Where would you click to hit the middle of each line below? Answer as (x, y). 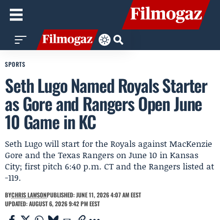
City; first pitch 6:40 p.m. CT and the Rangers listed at (110, 166)
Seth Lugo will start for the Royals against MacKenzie (109, 143)
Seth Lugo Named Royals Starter (106, 85)
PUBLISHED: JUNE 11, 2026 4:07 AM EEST (94, 195)
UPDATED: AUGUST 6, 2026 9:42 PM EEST (52, 204)
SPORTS (15, 64)
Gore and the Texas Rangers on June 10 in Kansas (102, 155)
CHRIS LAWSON (29, 195)
